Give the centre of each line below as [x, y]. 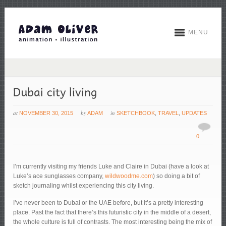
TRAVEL [168, 113]
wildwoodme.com [129, 176]
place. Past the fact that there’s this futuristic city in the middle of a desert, [112, 213]
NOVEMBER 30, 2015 [46, 113]
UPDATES [194, 113]
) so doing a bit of [177, 176]
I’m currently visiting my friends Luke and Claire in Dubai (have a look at [111, 167]
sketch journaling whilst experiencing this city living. [84, 186]
